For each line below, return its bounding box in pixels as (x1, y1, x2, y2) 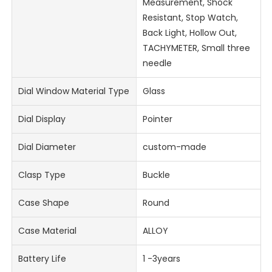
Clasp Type (18, 169, 66, 182)
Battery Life (18, 253, 67, 265)
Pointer (142, 113, 172, 126)
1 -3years (142, 253, 180, 265)
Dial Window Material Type (18, 85, 130, 98)
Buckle (142, 169, 170, 182)
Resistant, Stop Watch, (142, 12, 238, 24)
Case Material (18, 225, 77, 237)
